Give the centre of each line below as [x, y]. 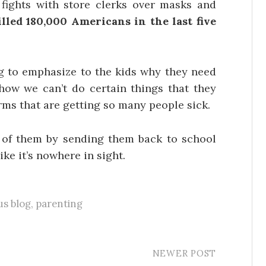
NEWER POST [184, 253]
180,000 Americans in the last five [121, 21]
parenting [59, 203]
